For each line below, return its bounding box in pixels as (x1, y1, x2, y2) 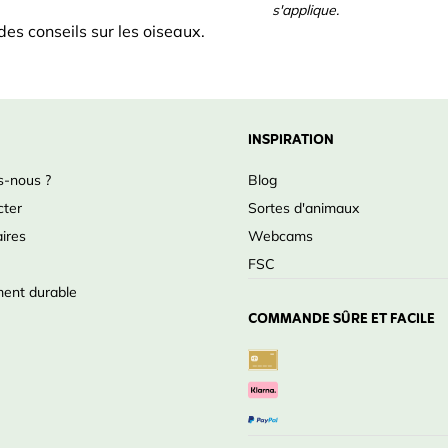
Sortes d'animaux (248, 199, 359, 217)
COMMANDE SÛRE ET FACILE (248, 307, 435, 332)
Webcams (248, 227, 313, 245)
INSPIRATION (248, 128, 334, 153)
